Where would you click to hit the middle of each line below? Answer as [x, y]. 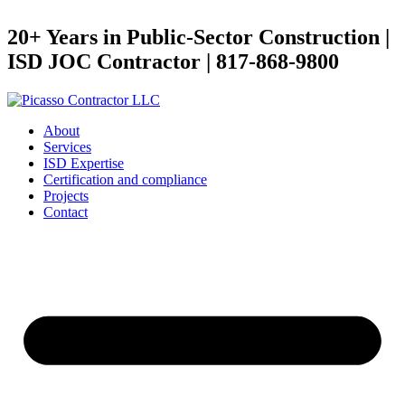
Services [67, 146]
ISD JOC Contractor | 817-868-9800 [173, 61]
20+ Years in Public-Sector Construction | [198, 37]
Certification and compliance [125, 179]
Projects [66, 195]
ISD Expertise [84, 163]
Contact [66, 212]
